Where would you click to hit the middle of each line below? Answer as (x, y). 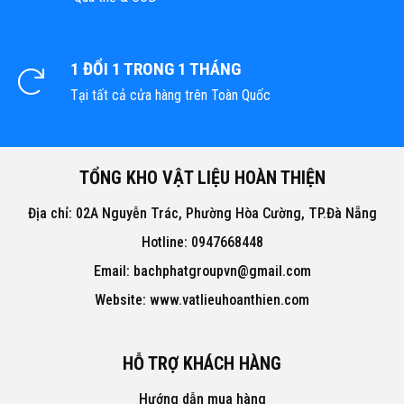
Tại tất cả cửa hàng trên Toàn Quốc (170, 95)
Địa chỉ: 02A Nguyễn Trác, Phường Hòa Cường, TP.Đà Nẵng (202, 213)
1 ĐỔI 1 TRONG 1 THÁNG (156, 69)
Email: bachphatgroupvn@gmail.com (202, 271)
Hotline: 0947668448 (202, 242)
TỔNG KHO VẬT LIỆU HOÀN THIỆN (202, 178)
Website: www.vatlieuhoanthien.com (202, 300)
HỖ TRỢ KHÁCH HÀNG (202, 363)
